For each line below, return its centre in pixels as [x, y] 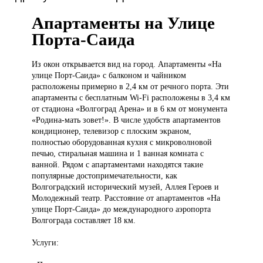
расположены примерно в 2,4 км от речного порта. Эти [131, 87]
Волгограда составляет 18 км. [84, 220]
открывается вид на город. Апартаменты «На [142, 64]
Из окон [47, 64]
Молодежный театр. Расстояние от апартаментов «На [126, 198]
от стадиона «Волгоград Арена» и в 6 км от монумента [130, 109]
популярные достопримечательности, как [105, 176]
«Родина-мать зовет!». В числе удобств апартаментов [127, 120]
